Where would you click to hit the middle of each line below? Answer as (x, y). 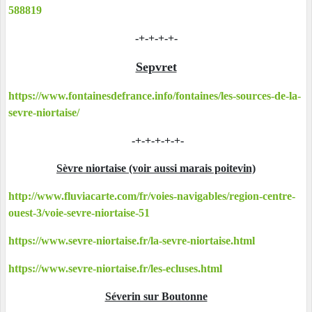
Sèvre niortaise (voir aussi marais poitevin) (156, 169)
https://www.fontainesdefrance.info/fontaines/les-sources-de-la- (155, 96)
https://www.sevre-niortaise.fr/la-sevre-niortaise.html (132, 241)
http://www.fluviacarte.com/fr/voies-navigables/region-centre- (152, 196)
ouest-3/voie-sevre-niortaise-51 (79, 213)
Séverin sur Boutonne (156, 297)
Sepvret (156, 67)
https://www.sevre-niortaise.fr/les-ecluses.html (115, 269)
